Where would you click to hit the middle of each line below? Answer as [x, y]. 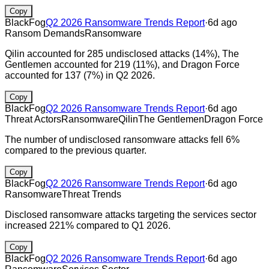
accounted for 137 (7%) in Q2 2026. [80, 75]
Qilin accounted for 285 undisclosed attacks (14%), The [122, 53]
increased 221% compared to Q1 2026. [88, 225]
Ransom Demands [45, 33]
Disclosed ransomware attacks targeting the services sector [131, 214]
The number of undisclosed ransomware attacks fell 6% [122, 139]
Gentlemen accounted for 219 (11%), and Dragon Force [122, 64]
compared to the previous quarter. [76, 150]
